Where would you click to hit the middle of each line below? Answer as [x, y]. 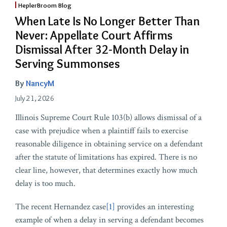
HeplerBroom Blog [45, 5]
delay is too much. [45, 183]
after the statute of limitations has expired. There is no [106, 157]
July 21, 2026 [35, 98]
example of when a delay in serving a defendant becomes [109, 220]
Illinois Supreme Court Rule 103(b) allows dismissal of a [108, 118]
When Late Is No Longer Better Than [107, 21]
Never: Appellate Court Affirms [94, 35]
